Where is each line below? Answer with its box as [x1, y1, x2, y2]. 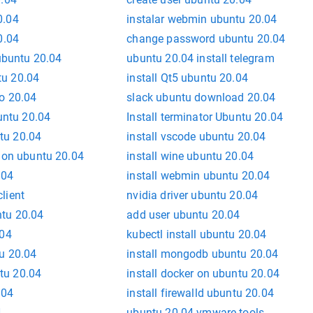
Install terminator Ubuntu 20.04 [126, 110, 283, 124]
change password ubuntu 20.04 [126, 32, 286, 46]
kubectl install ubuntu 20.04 [126, 228, 267, 242]
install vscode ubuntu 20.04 [126, 130, 266, 144]
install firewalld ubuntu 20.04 [126, 286, 274, 300]
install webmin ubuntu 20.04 [126, 169, 270, 183]
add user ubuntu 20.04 [126, 208, 240, 222]
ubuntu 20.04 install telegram [126, 52, 275, 66]
